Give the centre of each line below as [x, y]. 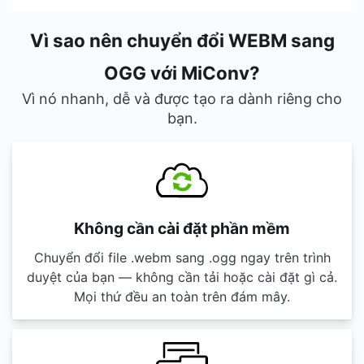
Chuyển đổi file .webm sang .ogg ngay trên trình [182, 258]
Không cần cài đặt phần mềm [182, 228]
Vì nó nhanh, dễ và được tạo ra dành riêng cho [182, 99]
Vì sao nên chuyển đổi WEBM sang [182, 40]
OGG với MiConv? [182, 73]
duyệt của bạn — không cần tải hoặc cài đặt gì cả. [182, 277]
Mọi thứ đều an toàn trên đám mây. [182, 297]
